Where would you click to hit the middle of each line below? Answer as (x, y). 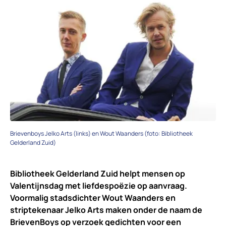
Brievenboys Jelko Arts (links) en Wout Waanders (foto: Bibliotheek (101, 133)
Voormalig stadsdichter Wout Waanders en (93, 197)
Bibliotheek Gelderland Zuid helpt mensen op (98, 173)
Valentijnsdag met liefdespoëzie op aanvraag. (99, 185)
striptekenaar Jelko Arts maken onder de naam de (106, 210)
